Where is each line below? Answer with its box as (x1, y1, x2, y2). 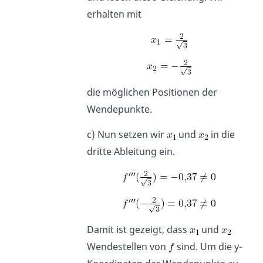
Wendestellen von (87, 240, 169, 254)
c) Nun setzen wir (87, 128, 167, 141)
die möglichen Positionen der (87, 86, 218, 99)
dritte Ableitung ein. (87, 145, 176, 159)
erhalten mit (87, 8, 144, 21)
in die (208, 128, 235, 141)
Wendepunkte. (87, 103, 153, 116)
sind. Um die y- (174, 240, 242, 254)
